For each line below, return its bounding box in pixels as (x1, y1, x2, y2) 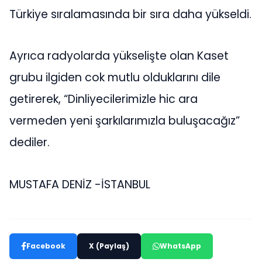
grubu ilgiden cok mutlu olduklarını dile (9, 70, 220, 86)
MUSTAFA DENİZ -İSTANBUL (9, 176, 150, 192)
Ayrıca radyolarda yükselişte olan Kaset (9, 48, 229, 64)
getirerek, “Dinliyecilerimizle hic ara (9, 91, 198, 108)
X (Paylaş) (89, 240, 129, 251)
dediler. (9, 135, 50, 151)
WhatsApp (160, 240, 201, 251)
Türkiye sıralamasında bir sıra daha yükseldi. (9, 6, 251, 22)
